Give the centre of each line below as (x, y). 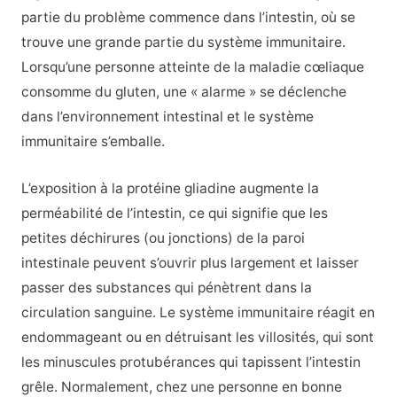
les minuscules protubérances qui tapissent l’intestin (191, 362)
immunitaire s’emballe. (93, 142)
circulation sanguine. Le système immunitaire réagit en (198, 313)
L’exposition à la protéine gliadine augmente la (170, 189)
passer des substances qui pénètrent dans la (166, 288)
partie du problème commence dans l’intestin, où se (188, 18)
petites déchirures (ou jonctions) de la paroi (163, 238)
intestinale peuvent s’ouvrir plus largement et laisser (190, 263)
